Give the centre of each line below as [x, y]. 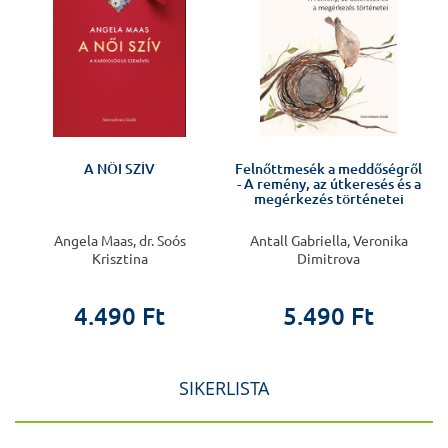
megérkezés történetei [328, 199]
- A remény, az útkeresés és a [328, 184]
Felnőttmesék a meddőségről [328, 169]
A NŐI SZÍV [119, 169]
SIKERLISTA [224, 388]
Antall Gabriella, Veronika [328, 241]
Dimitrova [328, 259]
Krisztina [119, 259]
